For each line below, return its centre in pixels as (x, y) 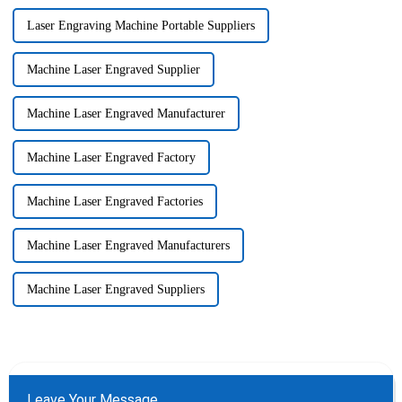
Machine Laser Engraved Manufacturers (128, 246)
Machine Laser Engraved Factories (114, 202)
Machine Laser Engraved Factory (111, 158)
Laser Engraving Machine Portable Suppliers (140, 26)
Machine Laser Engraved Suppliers (115, 290)
